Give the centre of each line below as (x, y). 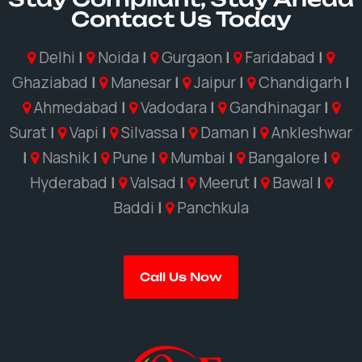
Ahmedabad (76, 108)
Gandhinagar (275, 108)
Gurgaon (192, 58)
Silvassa (149, 133)
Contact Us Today (181, 19)
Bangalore (284, 158)
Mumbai (198, 158)
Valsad (153, 183)
